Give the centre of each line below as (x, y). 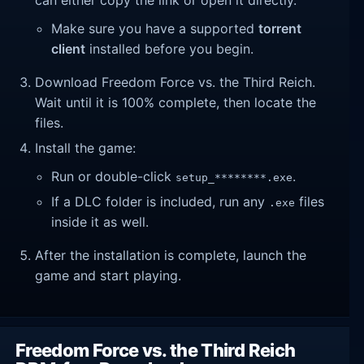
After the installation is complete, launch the (171, 255)
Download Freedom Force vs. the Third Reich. (175, 82)
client (69, 48)
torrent (280, 28)
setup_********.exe (234, 177)
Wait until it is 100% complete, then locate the (176, 102)
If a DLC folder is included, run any (160, 201)
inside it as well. (100, 221)
